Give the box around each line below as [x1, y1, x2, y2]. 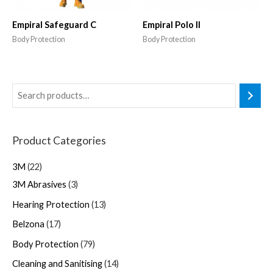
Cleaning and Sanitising [12, 258, 102, 269]
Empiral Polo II [143, 19, 200, 30]
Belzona [12, 219, 44, 230]
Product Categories [12, 134, 106, 147]
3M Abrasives [12, 179, 66, 190]
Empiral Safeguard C [12, 19, 96, 30]
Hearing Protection [12, 199, 90, 210]
